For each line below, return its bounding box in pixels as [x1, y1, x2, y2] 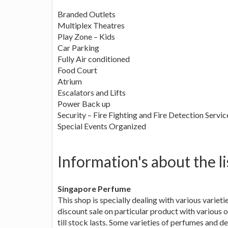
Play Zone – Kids [58, 31, 115, 41]
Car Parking [58, 42, 99, 52]
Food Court [58, 65, 97, 75]
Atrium [58, 76, 82, 86]
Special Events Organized [58, 121, 146, 131]
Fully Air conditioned [58, 53, 130, 64]
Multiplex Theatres [58, 20, 125, 30]
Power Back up [58, 98, 110, 108]
